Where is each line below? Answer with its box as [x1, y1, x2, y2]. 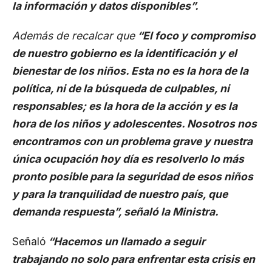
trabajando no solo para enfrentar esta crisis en [12, 253, 255, 265]
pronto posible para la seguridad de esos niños [12, 170, 253, 183]
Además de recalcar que [12, 29, 135, 42]
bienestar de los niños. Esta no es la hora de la [12, 64, 248, 77]
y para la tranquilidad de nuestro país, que [12, 188, 228, 200]
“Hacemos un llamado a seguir [46, 235, 205, 248]
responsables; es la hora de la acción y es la [12, 100, 237, 112]
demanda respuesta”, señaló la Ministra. [12, 205, 219, 218]
